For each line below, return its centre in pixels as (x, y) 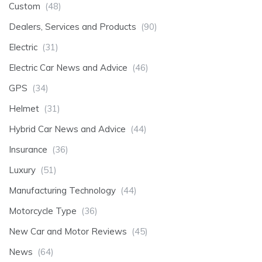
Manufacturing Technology (62, 191)
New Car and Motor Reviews (68, 232)
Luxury (22, 170)
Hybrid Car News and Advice (67, 129)
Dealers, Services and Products (73, 27)
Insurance (28, 150)
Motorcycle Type (43, 211)
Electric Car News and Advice (68, 68)
